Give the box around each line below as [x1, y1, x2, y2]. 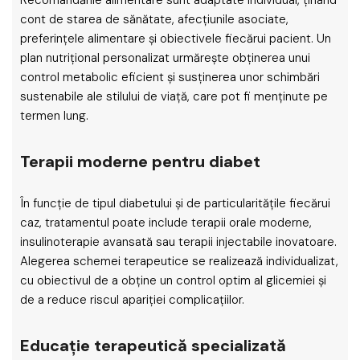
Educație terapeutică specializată [20, 335, 286, 356]
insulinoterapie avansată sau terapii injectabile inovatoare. [20, 234, 337, 250]
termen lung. [20, 108, 88, 124]
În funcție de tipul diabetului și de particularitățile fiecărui [20, 195, 330, 211]
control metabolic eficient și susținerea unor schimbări [20, 69, 320, 85]
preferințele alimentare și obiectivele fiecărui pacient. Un [20, 31, 331, 47]
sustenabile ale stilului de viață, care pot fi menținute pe [20, 88, 328, 104]
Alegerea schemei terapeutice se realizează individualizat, [20, 253, 338, 269]
